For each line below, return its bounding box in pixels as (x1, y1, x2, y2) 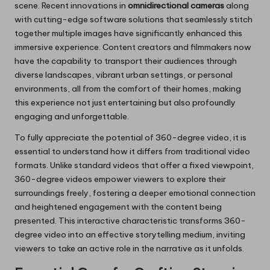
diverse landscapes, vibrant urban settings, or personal (14, 69, 233, 81)
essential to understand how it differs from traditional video (14, 146, 250, 157)
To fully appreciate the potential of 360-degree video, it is (14, 132, 246, 143)
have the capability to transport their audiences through (14, 55, 237, 67)
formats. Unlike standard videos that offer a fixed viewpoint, (14, 160, 254, 171)
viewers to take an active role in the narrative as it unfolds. (14, 243, 244, 254)
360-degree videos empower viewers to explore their (14, 174, 226, 185)
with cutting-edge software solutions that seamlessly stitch (14, 14, 253, 25)
